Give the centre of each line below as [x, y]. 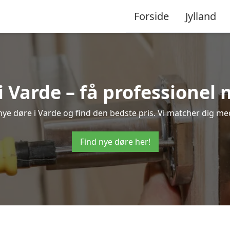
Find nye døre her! [115, 142]
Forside [151, 16]
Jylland [201, 16]
